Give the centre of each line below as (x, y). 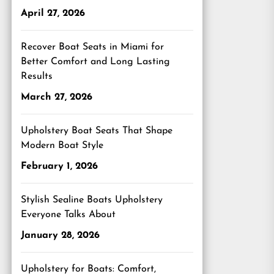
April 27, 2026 (53, 13)
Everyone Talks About (68, 215)
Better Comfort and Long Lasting (95, 62)
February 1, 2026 (59, 166)
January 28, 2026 (60, 235)
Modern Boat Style (62, 146)
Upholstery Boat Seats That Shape (97, 131)
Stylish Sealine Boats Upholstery (92, 200)
